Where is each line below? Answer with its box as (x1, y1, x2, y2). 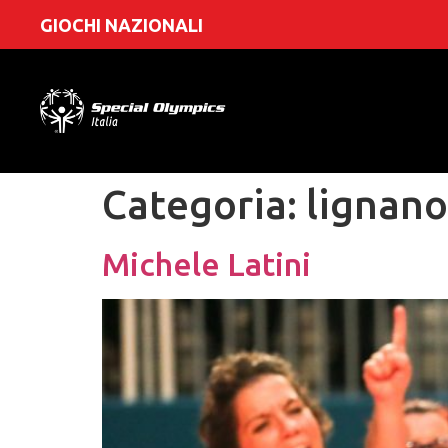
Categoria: (102, 182, 306, 228)
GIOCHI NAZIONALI (40, 14, 203, 35)
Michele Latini (102, 246, 311, 283)
